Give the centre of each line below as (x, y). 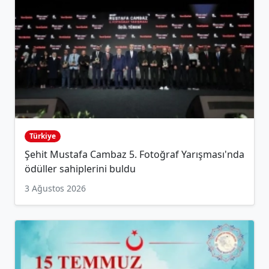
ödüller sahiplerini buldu (80, 169)
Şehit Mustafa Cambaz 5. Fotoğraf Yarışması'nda (134, 155)
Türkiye (42, 136)
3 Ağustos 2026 (55, 189)
